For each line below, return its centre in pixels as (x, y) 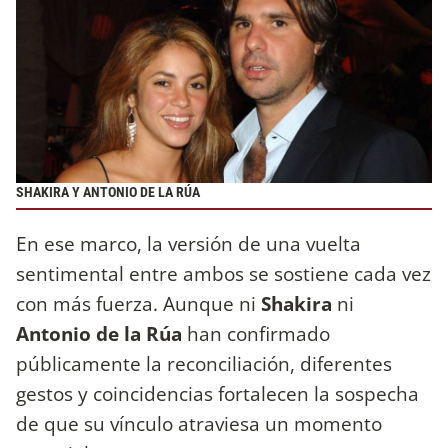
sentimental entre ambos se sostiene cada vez (223, 273)
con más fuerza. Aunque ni (138, 303)
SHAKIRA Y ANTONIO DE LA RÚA (108, 193)
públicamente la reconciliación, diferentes (204, 363)
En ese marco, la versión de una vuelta (188, 243)
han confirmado (256, 333)
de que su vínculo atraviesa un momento (199, 423)
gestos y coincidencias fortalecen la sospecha (217, 393)
